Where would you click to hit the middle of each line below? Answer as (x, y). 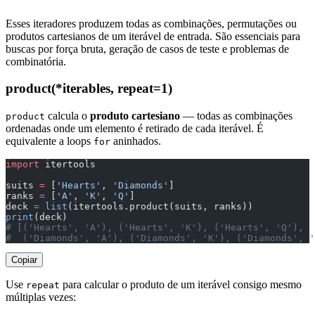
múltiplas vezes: (41, 297)
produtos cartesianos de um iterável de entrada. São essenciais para (153, 36)
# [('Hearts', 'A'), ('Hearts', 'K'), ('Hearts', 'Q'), (155, 227)
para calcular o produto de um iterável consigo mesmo (181, 284)
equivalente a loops (50, 141)
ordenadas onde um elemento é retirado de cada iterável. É (135, 128)
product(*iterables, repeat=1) (89, 89)
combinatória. (36, 61)
